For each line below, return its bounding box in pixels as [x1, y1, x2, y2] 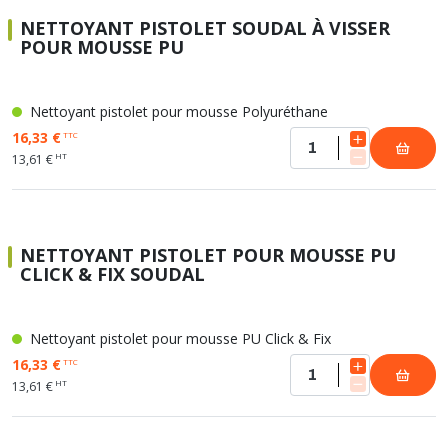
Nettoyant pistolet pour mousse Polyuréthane [26, 102, 328, 121]
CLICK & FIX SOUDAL [20, 262, 205, 286]
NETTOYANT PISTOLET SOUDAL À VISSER [20, 16, 390, 40]
